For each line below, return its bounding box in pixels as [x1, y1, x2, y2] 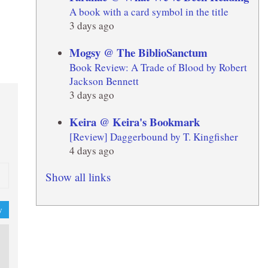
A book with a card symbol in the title [69, 4, 229, 19]
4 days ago [69, 143, 114, 157]
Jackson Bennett [69, 74, 139, 88]
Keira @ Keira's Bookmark [69, 113, 200, 130]
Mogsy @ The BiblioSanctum [69, 44, 208, 60]
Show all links [45, 169, 111, 184]
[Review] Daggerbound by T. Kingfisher [69, 129, 238, 144]
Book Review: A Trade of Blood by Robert [69, 60, 247, 74]
